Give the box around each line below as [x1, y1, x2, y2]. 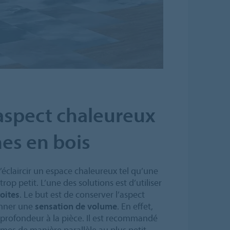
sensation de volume [35, 200, 117, 213]
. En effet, [117, 200, 153, 213]
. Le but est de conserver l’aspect [20, 188, 145, 201]
